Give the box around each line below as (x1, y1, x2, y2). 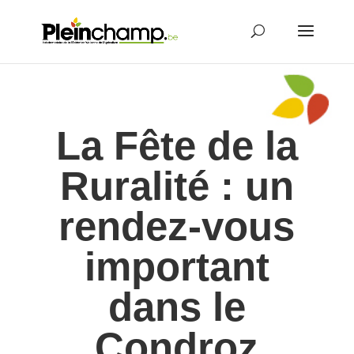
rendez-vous (58, 204, 296, 249)
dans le (107, 284, 246, 330)
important (84, 244, 269, 289)
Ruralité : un (59, 164, 294, 209)
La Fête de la (55, 123, 298, 168)
